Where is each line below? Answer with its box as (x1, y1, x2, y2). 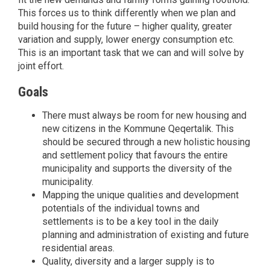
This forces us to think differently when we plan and (18, 7, 236, 19)
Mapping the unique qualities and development (42, 189, 239, 201)
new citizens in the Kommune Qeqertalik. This (42, 122, 234, 134)
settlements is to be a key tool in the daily (42, 215, 219, 227)
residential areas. (42, 242, 115, 254)
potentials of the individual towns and (42, 202, 199, 214)
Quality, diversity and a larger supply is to (42, 255, 215, 267)
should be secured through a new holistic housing (42, 136, 250, 148)
